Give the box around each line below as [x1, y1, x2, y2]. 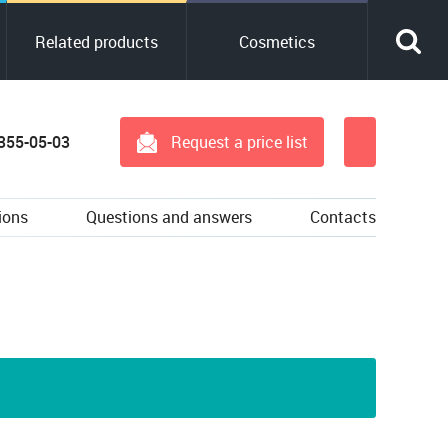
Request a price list [171, 131, 308, 153]
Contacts [310, 206, 376, 228]
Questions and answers [86, 206, 252, 228]
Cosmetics [239, 30, 316, 53]
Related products [35, 30, 159, 53]
